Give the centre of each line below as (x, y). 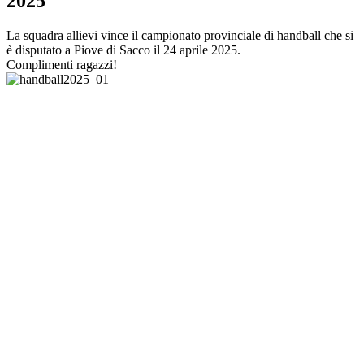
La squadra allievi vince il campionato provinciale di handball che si (180, 36)
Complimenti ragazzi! (62, 65)
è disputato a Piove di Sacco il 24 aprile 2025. (123, 50)
